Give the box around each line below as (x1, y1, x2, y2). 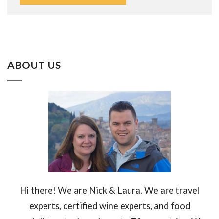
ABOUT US (7, 59, 62, 71)
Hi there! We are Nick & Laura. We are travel (20, 185, 199, 196)
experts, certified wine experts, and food (29, 200, 190, 212)
